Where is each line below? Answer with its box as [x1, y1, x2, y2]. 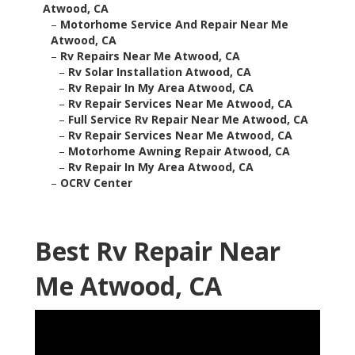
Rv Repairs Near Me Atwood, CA [60, 48, 240, 64]
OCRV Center [60, 175, 132, 191]
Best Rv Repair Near [35, 234, 281, 269]
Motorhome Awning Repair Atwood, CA [68, 143, 290, 159]
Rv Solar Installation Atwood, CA [68, 64, 251, 80]
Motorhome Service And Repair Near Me [60, 17, 288, 32]
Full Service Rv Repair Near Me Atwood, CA [68, 112, 308, 128]
